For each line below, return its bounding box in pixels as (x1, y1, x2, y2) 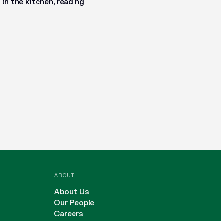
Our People (54, 198, 95, 208)
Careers (54, 209, 83, 219)
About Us (54, 187, 89, 197)
